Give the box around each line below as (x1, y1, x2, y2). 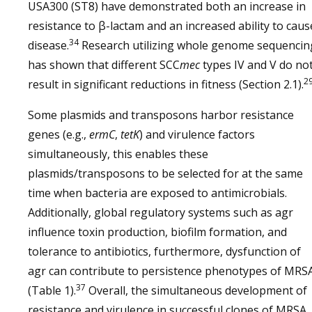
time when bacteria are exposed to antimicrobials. (28, 185, 287, 201)
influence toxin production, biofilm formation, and (28, 224, 287, 240)
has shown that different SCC (28, 57, 180, 72)
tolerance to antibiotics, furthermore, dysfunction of (28, 244, 301, 259)
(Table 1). (28, 283, 76, 298)
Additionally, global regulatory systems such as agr (28, 205, 293, 220)
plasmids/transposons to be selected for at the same (28, 166, 303, 181)
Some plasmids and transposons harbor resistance (28, 107, 294, 123)
